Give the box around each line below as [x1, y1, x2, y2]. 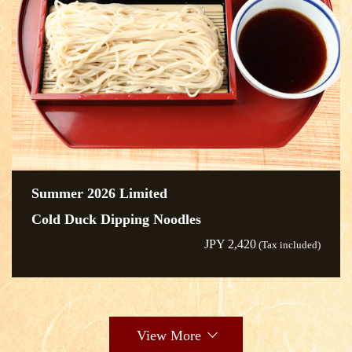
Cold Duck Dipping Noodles [31, 211, 201, 227]
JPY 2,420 [204, 236, 256, 251]
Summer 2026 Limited [31, 185, 167, 201]
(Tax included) [256, 239, 321, 251]
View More [136, 327, 201, 343]
